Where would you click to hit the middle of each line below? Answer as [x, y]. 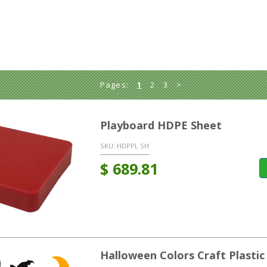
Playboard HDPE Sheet [161, 125]
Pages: [114, 85]
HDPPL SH [133, 146]
